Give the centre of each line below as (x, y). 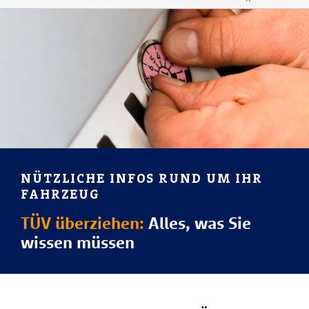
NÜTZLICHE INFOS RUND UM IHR (142, 178)
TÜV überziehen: (82, 223)
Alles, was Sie (198, 223)
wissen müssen (78, 242)
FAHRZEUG (61, 194)
